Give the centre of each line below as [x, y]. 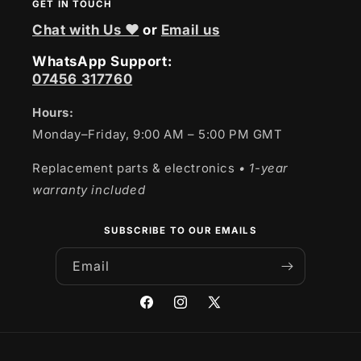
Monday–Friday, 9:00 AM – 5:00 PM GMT [158, 134]
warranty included [89, 190]
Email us [190, 30]
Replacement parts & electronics [134, 168]
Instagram [201, 311]
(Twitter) [230, 331]
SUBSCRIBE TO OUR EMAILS [180, 230]
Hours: [53, 112]
